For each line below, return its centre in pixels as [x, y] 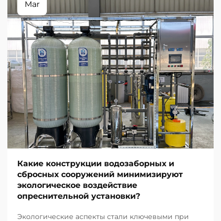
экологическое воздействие [77, 185]
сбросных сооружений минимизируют [100, 174]
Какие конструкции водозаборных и [96, 164]
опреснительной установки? [79, 196]
